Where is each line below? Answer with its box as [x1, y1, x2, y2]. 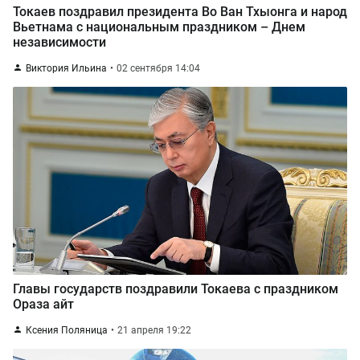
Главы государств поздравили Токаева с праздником [13, 281, 338, 297]
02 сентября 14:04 [117, 63, 200, 74]
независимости [13, 35, 106, 50]
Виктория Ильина [26, 63, 107, 74]
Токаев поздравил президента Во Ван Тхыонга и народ [13, 4, 347, 19]
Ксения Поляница [26, 325, 108, 336]
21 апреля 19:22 [117, 325, 191, 336]
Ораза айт [13, 297, 74, 312]
